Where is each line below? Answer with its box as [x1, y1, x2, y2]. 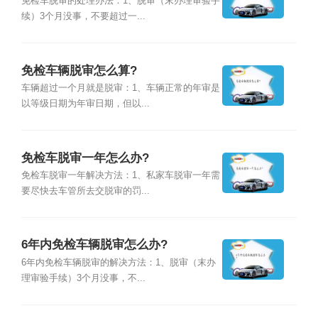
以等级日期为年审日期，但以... [21, 99, 150, 109]
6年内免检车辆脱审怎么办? [21, 238, 168, 252]
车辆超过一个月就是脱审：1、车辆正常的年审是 [21, 83, 220, 94]
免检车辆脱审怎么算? [21, 63, 137, 77]
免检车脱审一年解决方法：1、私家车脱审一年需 [21, 170, 220, 180]
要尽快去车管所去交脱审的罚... [21, 185, 150, 196]
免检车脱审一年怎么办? [21, 150, 149, 165]
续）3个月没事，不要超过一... [21, 11, 146, 22]
